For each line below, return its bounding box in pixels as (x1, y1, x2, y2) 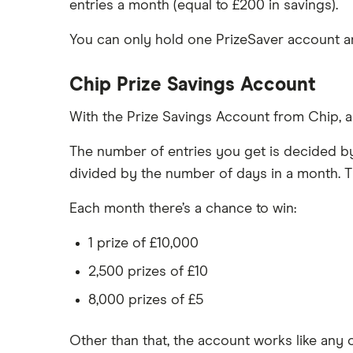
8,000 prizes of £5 (88, 293, 203, 307)
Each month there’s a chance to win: (69, 202, 296, 216)
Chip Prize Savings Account (69, 76, 316, 95)
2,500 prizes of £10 (88, 265, 208, 279)
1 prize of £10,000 (88, 236, 199, 251)
